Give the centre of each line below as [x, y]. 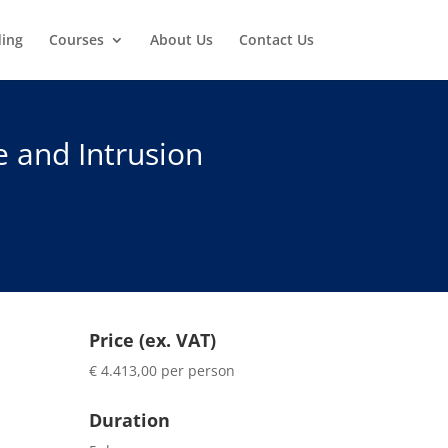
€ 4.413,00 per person [162, 370]
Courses [76, 39]
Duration [130, 420]
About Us [181, 39]
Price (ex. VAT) [153, 339]
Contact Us [276, 39]
